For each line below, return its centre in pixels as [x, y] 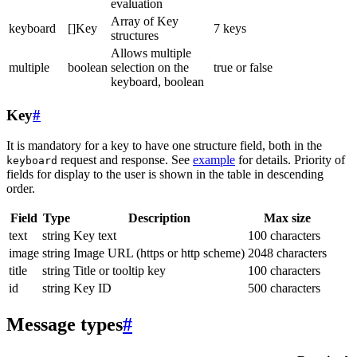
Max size [287, 218]
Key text [95, 236]
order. [21, 189]
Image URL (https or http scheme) [159, 253]
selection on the [150, 67]
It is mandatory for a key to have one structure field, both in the [164, 146]
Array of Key [145, 21]
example [214, 160]
